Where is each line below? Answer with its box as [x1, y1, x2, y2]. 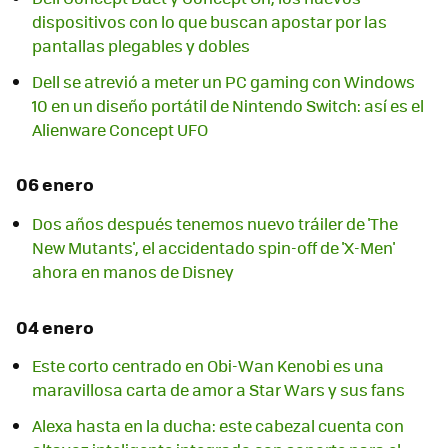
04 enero [16, 313, 94, 340]
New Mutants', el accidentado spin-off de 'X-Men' [32, 235, 395, 259]
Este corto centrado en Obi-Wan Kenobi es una [32, 354, 384, 377]
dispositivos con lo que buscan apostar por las [32, 9, 387, 33]
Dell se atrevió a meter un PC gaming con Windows [32, 69, 415, 93]
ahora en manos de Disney [32, 259, 234, 283]
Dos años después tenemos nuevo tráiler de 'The [32, 211, 398, 235]
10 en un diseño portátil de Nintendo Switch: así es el [32, 93, 424, 117]
